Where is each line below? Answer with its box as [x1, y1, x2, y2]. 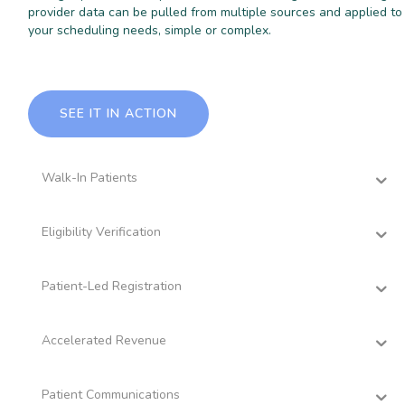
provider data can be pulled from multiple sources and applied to [28, 3, 403, 21]
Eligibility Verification [42, 222, 162, 240]
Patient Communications [42, 385, 181, 403]
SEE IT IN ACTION [60, 104, 178, 122]
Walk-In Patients [42, 168, 138, 186]
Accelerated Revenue [42, 331, 167, 349]
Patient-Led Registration [42, 277, 183, 295]
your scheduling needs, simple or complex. [28, 21, 272, 39]
